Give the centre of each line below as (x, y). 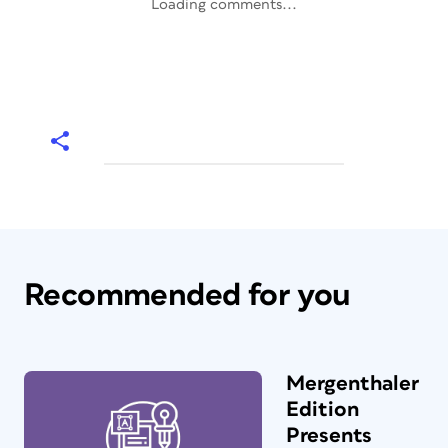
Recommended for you (187, 295)
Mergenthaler (352, 383)
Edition (322, 409)
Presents (329, 435)
